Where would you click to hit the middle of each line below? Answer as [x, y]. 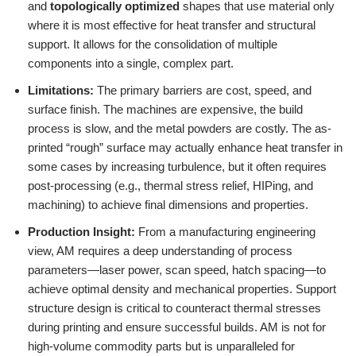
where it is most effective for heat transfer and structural [172, 25]
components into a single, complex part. [131, 63]
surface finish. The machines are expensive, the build [165, 109]
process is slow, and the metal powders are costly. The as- [180, 128]
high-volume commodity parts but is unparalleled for [161, 346]
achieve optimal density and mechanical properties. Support [182, 288]
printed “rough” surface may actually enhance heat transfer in [185, 147]
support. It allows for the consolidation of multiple [153, 44]
